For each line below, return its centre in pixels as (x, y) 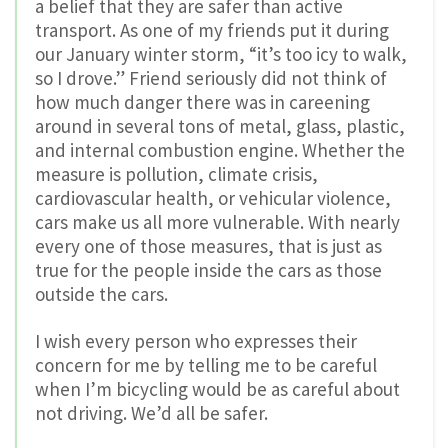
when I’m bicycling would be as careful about (217, 388)
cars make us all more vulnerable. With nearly (217, 222)
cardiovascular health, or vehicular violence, (213, 198)
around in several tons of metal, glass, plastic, (220, 126)
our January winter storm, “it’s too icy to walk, (221, 54)
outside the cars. (101, 294)
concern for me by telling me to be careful (206, 364)
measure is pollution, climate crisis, (176, 174)
